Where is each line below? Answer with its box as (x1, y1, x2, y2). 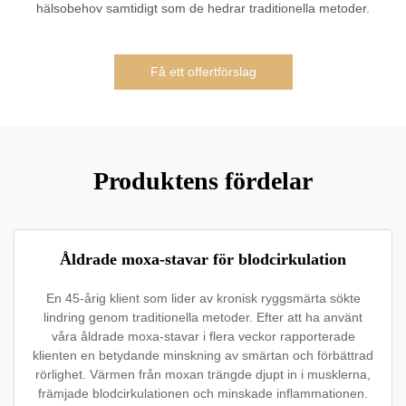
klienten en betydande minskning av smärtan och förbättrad (33, 348, 373, 363)
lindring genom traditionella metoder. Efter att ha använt (43, 310, 362, 325)
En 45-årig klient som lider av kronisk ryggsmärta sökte (45, 291, 361, 306)
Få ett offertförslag (150, 64, 256, 80)
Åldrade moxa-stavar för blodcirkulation (60, 250, 346, 269)
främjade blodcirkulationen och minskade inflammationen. (38, 386, 368, 401)
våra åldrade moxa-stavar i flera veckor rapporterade (51, 329, 355, 344)
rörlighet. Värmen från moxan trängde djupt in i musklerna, (35, 367, 371, 382)
